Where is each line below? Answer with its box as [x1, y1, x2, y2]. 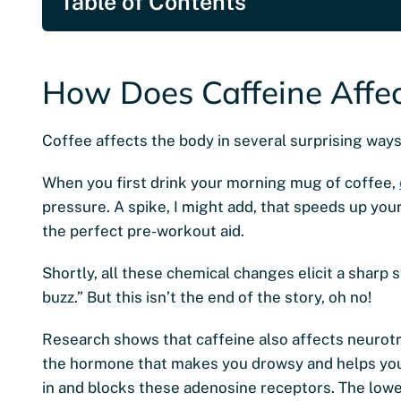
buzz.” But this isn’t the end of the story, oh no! [42, 287, 371, 306]
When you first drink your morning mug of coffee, [42, 173, 399, 192]
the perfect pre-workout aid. [42, 221, 244, 240]
